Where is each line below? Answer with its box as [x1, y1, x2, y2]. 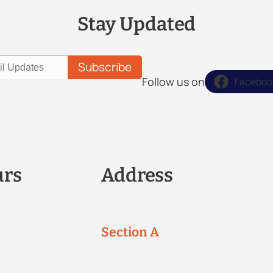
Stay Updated [77, 12, 196, 35]
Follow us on [141, 74, 205, 90]
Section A [101, 224, 160, 240]
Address [101, 164, 174, 187]
